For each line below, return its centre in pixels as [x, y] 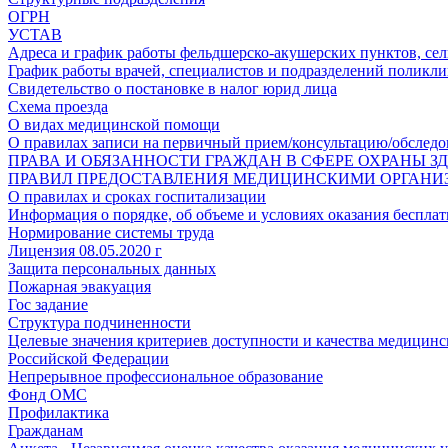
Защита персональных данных [112, 268]
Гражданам [45, 430]
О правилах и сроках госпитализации [137, 196]
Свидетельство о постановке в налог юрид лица [172, 88]
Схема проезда [58, 106]
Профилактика [58, 412]
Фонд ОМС [47, 394]
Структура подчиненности [99, 322]
